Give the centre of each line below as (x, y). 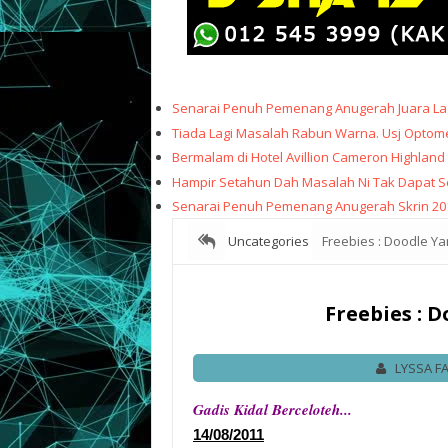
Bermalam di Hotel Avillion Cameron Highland (308, 157)
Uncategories (268, 241)
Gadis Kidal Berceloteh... (272, 410)
